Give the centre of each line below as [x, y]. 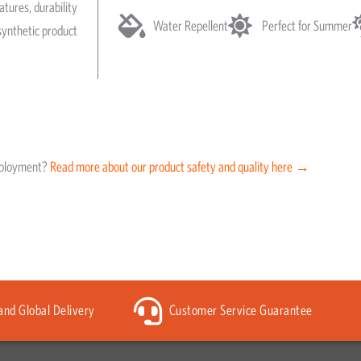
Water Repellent [190, 26]
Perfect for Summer [307, 26]
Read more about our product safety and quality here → [180, 166]
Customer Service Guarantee [241, 311]
